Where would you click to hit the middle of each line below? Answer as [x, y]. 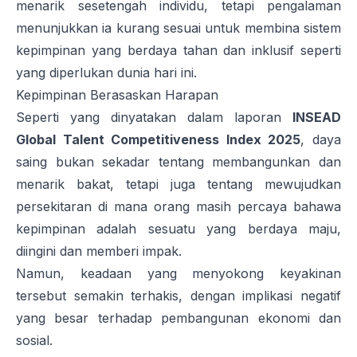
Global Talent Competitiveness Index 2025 [159, 140]
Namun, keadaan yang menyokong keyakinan [178, 274]
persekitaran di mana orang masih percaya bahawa [178, 207]
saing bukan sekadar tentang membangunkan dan [178, 162]
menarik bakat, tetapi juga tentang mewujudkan [178, 184]
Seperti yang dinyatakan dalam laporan [154, 118]
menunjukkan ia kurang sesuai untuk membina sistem [178, 28]
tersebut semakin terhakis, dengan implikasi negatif [178, 296]
